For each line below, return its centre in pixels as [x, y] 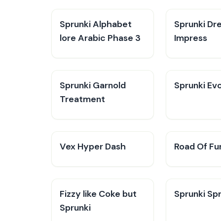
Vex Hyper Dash [93, 147]
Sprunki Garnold [93, 85]
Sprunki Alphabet [96, 24]
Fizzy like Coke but [98, 194]
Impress [191, 38]
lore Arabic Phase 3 [100, 38]
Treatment [82, 99]
